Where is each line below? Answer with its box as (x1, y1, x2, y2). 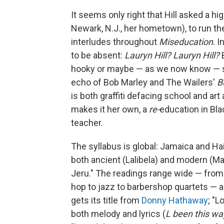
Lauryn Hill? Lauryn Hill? (124, 49, 219, 60)
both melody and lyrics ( (71, 208, 165, 219)
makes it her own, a (71, 103, 149, 114)
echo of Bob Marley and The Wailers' (71, 76, 217, 87)
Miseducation (159, 36, 213, 47)
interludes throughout (71, 36, 159, 47)
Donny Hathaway (141, 194, 208, 205)
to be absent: (71, 49, 124, 60)
